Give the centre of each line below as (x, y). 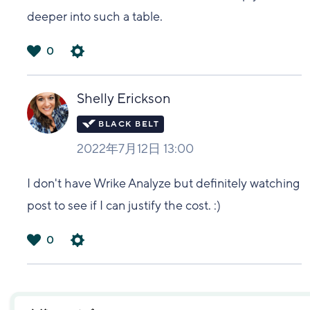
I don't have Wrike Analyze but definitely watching (164, 183)
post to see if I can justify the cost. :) (124, 205)
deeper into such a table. (97, 16)
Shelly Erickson (124, 99)
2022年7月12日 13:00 (136, 148)
